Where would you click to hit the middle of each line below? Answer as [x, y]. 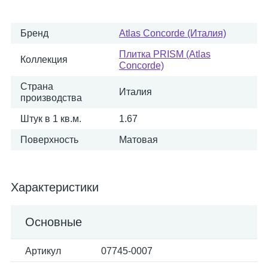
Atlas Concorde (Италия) [173, 33]
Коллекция [44, 60]
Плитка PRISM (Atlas [165, 54]
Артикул [43, 251]
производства [51, 98]
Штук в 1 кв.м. [51, 119]
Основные [54, 222]
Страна [37, 86]
